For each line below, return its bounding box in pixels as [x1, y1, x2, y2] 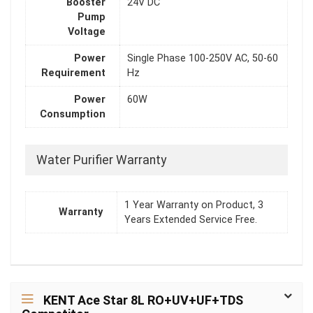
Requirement [41, 67, 105, 80]
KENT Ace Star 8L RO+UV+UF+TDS [43, 293, 243, 307]
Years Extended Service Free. [124, 214, 257, 226]
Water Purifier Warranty [36, 153, 166, 167]
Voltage [68, 26, 105, 38]
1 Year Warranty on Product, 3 [124, 199, 263, 212]
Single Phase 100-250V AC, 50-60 [127, 52, 278, 65]
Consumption [40, 108, 105, 121]
